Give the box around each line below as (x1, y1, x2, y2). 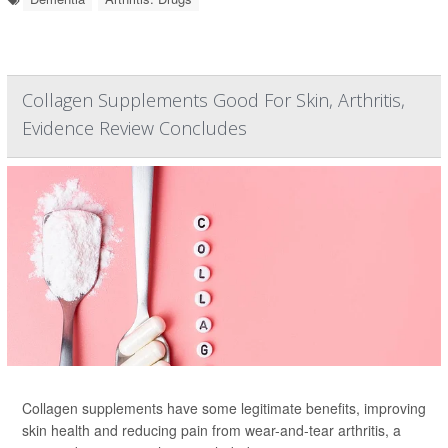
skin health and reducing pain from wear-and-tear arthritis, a (22, 420, 401, 440)
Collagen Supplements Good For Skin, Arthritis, (22, 88, 405, 112)
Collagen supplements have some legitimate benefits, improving (22, 398, 426, 418)
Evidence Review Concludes (22, 116, 247, 140)
